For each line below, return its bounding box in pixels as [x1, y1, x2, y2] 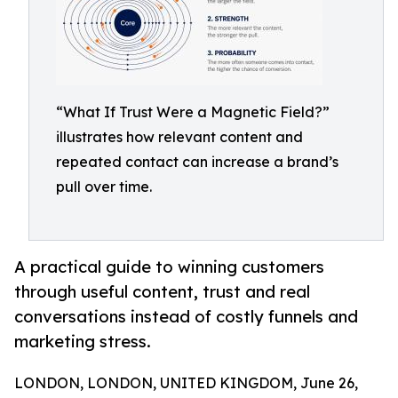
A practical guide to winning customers [14, 257, 324, 277]
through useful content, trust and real [14, 282, 310, 302]
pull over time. [56, 178, 152, 195]
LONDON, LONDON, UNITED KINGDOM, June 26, [14, 374, 358, 393]
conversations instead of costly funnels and [14, 306, 358, 327]
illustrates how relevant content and [56, 128, 303, 146]
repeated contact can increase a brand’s [56, 153, 338, 171]
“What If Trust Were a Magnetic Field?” [56, 103, 330, 121]
